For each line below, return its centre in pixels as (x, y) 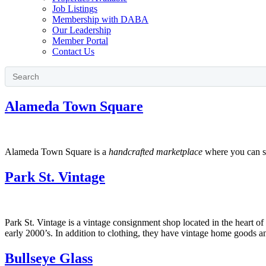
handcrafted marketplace (156, 151)
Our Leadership (82, 30)
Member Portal (80, 41)
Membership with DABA (100, 19)
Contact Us (73, 51)
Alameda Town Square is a (57, 151)
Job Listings (75, 9)
